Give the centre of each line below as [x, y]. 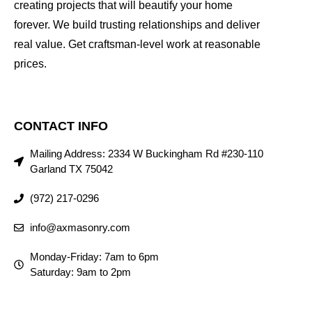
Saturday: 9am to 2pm [80, 272]
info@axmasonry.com [80, 227]
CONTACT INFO [61, 126]
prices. [30, 63]
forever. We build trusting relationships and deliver [137, 24]
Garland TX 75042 [71, 169]
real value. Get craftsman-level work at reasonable [137, 44]
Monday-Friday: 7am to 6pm [94, 256]
